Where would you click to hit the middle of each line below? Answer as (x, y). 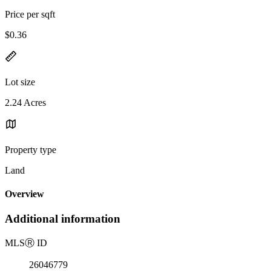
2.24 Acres (25, 102)
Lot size (20, 82)
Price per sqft (30, 14)
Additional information (63, 219)
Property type (31, 149)
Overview (24, 194)
